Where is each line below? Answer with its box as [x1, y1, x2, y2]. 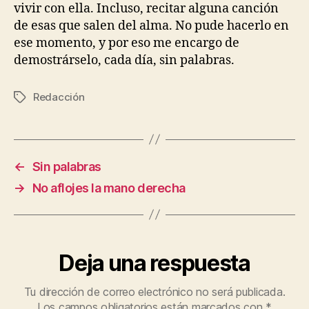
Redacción [33, 90, 85, 103]
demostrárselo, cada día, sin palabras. [14, 52, 235, 68]
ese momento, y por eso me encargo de [14, 34, 239, 51]
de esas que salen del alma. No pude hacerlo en [14, 17, 289, 34]
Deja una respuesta [59, 249, 250, 277]
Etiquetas [13, 90, 60, 104]
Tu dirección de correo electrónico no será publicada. [23, 284, 286, 299]
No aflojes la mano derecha [32, 180, 186, 195]
